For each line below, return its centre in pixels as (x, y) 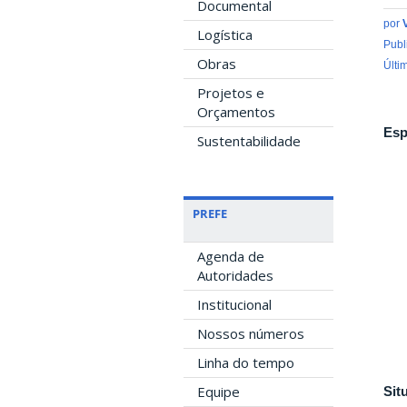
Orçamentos (236, 112)
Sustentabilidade (249, 141)
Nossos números (251, 333)
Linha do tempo (246, 362)
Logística (225, 35)
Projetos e (231, 93)
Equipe (218, 392)
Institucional (234, 304)
